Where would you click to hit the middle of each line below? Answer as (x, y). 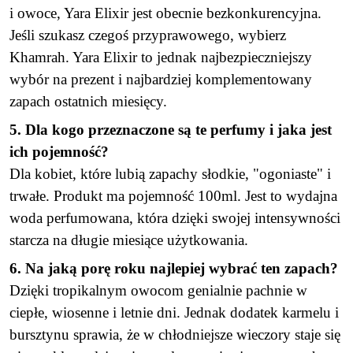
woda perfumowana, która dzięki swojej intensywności (175, 218)
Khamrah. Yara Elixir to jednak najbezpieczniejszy (161, 57)
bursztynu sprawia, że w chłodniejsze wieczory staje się (175, 334)
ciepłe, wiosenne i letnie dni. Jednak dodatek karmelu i (174, 312)
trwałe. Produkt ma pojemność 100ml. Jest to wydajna (173, 196)
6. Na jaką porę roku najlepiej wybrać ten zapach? (174, 268)
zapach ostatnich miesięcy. (88, 101)
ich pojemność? (59, 152)
